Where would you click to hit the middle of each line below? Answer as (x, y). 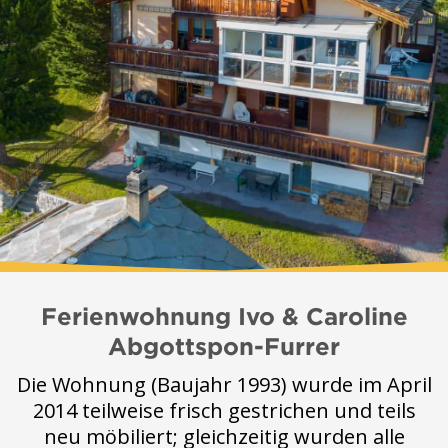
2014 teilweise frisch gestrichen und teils (224, 410)
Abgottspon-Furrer (224, 346)
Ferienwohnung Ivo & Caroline (224, 316)
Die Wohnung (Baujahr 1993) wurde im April (224, 384)
